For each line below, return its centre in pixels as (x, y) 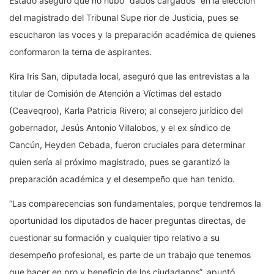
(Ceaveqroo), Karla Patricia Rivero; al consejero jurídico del (126, 111)
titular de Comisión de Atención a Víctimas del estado (115, 94)
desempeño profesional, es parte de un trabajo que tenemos (130, 255)
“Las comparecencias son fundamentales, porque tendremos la (135, 204)
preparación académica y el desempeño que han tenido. (122, 179)
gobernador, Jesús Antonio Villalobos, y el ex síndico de (120, 128)
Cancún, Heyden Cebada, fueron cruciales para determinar (127, 145)
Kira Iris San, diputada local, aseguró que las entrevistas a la (129, 76)
